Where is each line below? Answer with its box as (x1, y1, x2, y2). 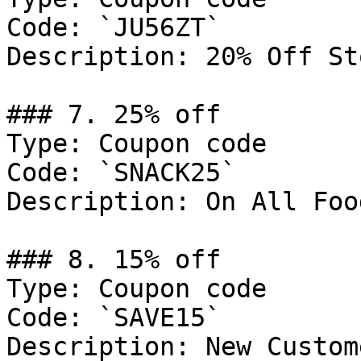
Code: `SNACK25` (6, 158, 236, 187)
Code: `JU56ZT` (6, 13, 221, 42)
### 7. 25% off (6, 100, 221, 129)
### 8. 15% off (6, 245, 221, 274)
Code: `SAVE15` (6, 303, 221, 332)
